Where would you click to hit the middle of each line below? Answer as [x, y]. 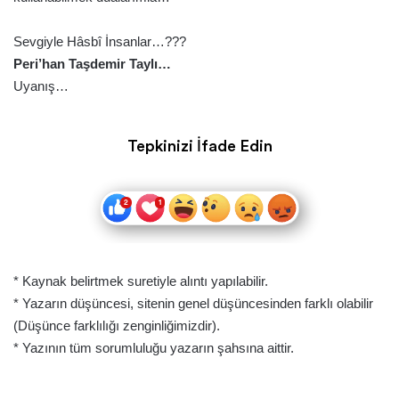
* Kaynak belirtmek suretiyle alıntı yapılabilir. [141, 281]
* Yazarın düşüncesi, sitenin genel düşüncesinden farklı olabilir [193, 303]
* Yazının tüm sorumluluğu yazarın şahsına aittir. [154, 347]
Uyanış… [41, 85]
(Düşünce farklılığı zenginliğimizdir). [117, 325]
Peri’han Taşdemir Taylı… [92, 63]
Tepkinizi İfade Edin [199, 146]
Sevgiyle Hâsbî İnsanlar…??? [100, 41]
